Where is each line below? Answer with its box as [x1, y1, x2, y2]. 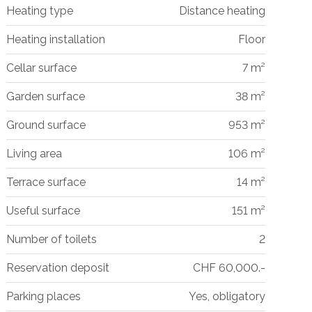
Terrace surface [6, 175, 86, 189]
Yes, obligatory [188, 289, 265, 303]
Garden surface [6, 89, 85, 103]
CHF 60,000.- [192, 260, 265, 274]
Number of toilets [6, 232, 97, 246]
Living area [6, 146, 62, 160]
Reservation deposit [6, 260, 109, 274]
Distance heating [178, 3, 265, 17]
